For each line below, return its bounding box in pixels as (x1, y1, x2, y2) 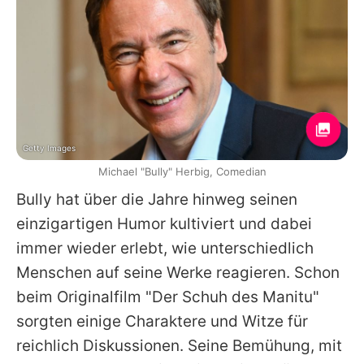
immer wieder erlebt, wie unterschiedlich (16, 238, 314, 258)
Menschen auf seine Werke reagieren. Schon (16, 262, 340, 282)
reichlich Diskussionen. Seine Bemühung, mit (16, 336, 342, 355)
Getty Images (23, 142, 76, 153)
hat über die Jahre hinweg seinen (52, 189, 297, 209)
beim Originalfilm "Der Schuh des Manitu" (16, 287, 319, 306)
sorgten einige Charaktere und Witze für (16, 311, 308, 331)
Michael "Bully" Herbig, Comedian (97, 164, 266, 178)
